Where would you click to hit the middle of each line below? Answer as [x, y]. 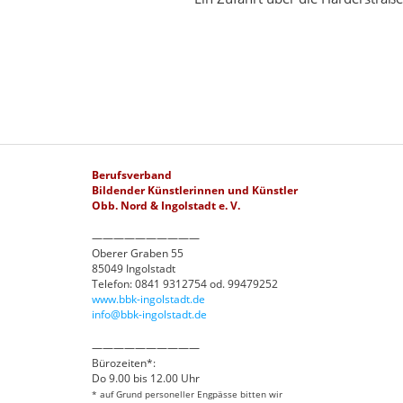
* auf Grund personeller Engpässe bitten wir [188, 394]
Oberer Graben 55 [138, 254]
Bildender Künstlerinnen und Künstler [195, 190]
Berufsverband [132, 175]
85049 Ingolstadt [134, 269]
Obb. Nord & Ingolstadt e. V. [166, 205]
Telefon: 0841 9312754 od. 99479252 [185, 284]
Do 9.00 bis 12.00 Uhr [146, 378]
